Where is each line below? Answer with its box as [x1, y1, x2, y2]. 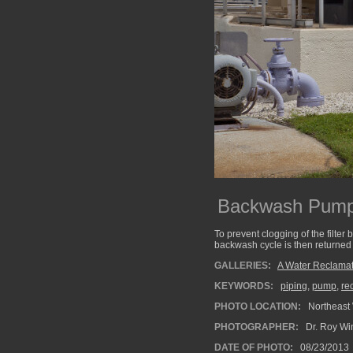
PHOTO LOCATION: [214, 301, 301, 312]
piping [281, 281, 307, 292]
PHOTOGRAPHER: [214, 321, 299, 333]
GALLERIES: [214, 260, 271, 271]
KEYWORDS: [214, 281, 273, 292]
